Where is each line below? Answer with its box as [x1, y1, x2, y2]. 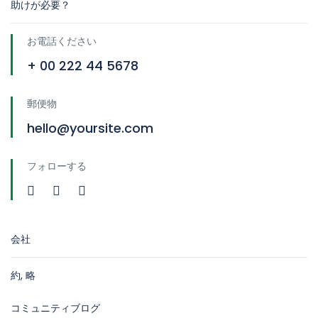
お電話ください [27, 34, 97, 49]
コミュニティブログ [11, 301, 100, 316]
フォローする [27, 159, 87, 174]
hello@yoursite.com [27, 119, 153, 138]
